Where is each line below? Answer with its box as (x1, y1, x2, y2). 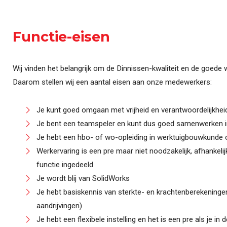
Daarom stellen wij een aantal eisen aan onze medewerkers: (13, 78, 212, 87)
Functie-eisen (13, 28, 110, 46)
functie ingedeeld (36, 160, 93, 170)
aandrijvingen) (36, 201, 82, 211)
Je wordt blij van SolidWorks (36, 174, 130, 183)
